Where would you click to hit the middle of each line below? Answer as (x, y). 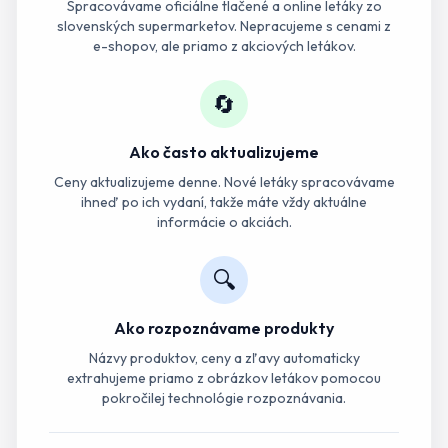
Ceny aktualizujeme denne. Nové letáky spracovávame (224, 182)
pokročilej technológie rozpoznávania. (224, 398)
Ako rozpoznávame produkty (224, 328)
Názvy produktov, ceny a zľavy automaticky (224, 358)
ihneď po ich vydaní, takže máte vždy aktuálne (224, 202)
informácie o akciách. (224, 222)
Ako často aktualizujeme (224, 152)
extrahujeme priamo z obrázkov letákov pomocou (224, 378)
